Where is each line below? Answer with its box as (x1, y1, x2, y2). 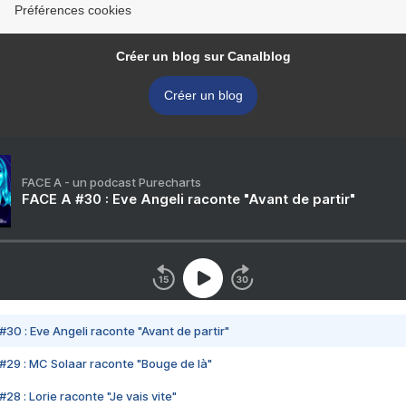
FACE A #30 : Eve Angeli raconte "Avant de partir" (22, 190, 355, 208)
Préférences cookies (14, 3, 131, 18)
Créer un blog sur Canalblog (115, 49, 291, 64)
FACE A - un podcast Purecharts (22, 175, 201, 190)
